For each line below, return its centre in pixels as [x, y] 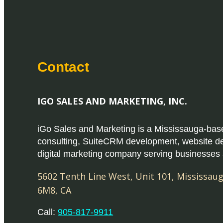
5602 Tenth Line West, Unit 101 [105, 176]
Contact [63, 67]
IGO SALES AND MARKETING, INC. [112, 101]
